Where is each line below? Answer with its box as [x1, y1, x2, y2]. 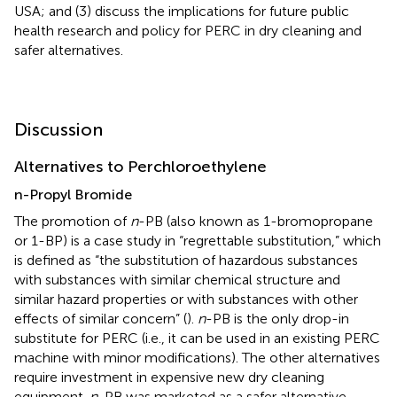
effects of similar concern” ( [14, 309, 187, 327]
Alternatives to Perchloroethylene [14, 156, 267, 176]
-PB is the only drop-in [206, 309, 349, 327]
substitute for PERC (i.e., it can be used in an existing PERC [14, 329, 380, 346]
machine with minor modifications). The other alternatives [14, 348, 380, 366]
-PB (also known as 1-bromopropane [138, 212, 373, 230]
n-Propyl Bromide [14, 185, 132, 203]
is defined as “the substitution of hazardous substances [14, 251, 358, 269]
